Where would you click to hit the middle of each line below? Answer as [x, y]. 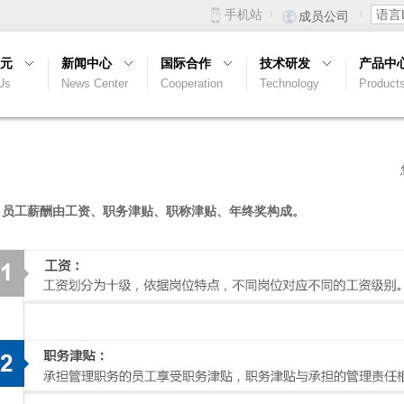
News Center [95, 83]
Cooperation [192, 83]
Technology [289, 83]
